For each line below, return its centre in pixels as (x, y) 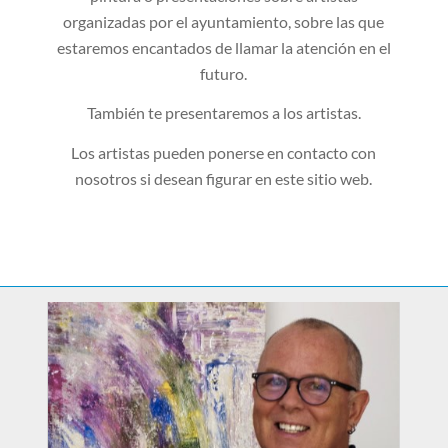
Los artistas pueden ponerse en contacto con (224, 153)
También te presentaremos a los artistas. (223, 113)
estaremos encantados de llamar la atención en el (223, 47)
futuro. (224, 73)
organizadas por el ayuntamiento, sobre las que (224, 21)
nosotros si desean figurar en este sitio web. (224, 179)
